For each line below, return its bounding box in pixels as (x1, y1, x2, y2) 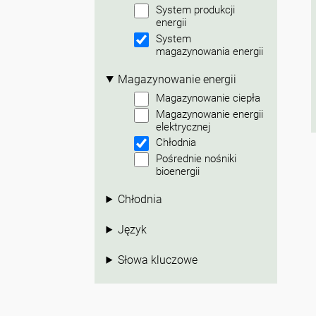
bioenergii (156, 165, 200, 178)
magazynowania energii (156, 44, 264, 58)
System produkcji (156, 4, 236, 17)
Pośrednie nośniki (156, 152, 237, 166)
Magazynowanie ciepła (156, 91, 261, 104)
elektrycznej (156, 120, 211, 133)
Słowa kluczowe (118, 253, 198, 267)
